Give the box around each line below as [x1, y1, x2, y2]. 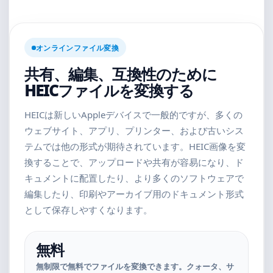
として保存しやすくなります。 [24, 204, 152, 216]
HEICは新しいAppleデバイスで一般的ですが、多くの [24, 108, 243, 121]
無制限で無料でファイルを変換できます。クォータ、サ [36, 261, 234, 272]
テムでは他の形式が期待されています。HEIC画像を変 [24, 140, 246, 152]
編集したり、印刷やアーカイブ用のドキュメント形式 [24, 188, 244, 200]
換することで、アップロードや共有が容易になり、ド [24, 156, 244, 168]
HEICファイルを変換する [24, 80, 194, 101]
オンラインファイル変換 [36, 42, 119, 53]
